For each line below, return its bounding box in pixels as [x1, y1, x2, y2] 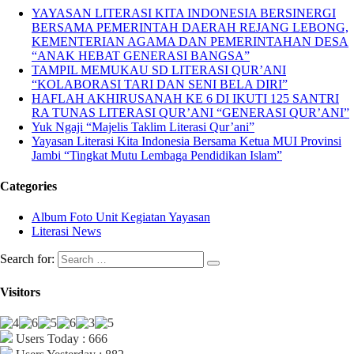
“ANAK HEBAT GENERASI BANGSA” [32, 48, 250, 62]
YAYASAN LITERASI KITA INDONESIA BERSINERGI [32, 6, 336, 20]
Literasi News [32, 224, 101, 239]
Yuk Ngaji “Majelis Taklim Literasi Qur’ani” [32, 119, 254, 134]
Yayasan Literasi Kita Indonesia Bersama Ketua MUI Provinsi [32, 134, 341, 148]
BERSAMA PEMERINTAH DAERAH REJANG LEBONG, [32, 20, 348, 34]
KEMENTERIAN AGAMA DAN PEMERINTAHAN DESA [32, 34, 348, 48]
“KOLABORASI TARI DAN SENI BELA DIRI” [32, 77, 288, 91]
